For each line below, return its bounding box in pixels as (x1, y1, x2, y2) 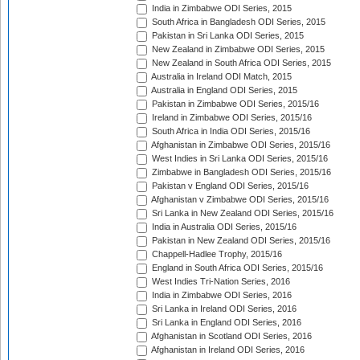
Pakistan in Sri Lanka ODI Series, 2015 (149, 31, 304, 41)
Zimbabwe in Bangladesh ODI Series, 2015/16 (149, 167, 331, 178)
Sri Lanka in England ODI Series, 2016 (149, 317, 301, 328)
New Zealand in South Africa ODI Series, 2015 (149, 58, 331, 68)
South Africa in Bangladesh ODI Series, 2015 (149, 17, 325, 27)
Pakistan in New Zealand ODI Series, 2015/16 (149, 235, 330, 246)
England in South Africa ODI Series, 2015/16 (149, 263, 323, 273)
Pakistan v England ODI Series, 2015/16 (149, 181, 309, 191)
